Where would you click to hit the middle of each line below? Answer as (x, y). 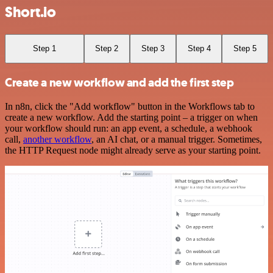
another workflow (57, 140)
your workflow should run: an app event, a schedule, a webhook (129, 129)
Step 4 (199, 49)
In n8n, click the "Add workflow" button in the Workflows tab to (130, 107)
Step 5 (245, 49)
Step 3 (153, 49)
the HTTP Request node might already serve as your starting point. (133, 151)
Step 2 (107, 49)
